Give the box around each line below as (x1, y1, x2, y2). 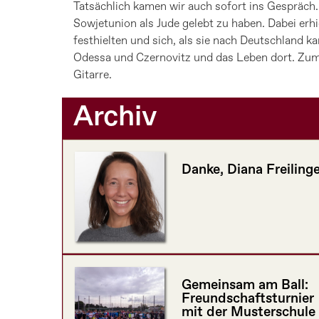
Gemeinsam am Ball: (182, 276, 308, 295)
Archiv (73, 98, 157, 137)
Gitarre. (73, 68, 112, 83)
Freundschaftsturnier (182, 290, 314, 308)
